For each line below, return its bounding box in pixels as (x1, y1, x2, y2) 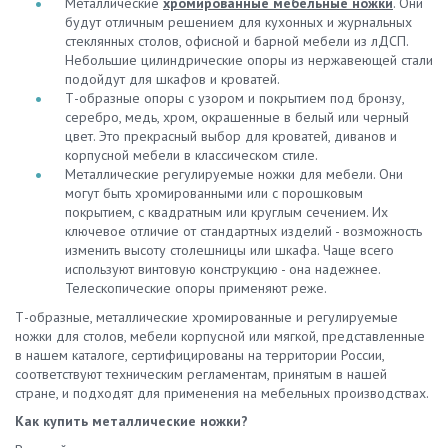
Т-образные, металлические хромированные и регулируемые (15, 307, 398, 326)
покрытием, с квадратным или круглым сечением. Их (65, 203, 388, 221)
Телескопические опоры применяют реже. (65, 279, 327, 297)
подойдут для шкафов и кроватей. (65, 70, 280, 88)
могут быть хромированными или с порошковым (65, 184, 363, 202)
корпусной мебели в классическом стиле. (65, 146, 318, 164)
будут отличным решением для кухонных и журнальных (65, 13, 412, 31)
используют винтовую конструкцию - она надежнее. (65, 260, 380, 278)
